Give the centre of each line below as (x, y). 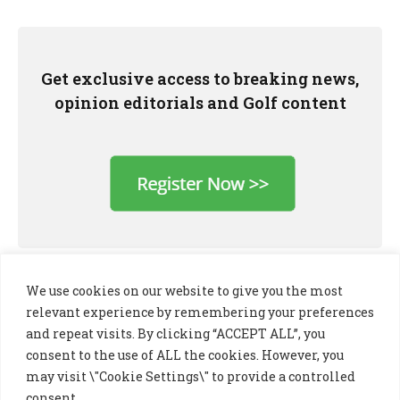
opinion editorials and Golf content (200, 102)
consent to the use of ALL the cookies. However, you (185, 354)
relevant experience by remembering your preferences (200, 312)
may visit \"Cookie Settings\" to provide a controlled (191, 376)
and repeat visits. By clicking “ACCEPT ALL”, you (175, 333)
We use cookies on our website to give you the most (184, 290)
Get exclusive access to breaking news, (200, 78)
